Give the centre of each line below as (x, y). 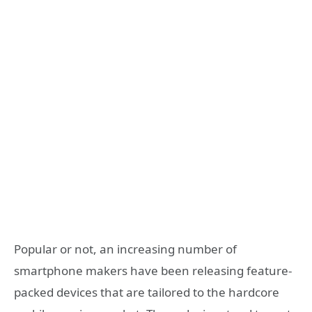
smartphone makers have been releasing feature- (153, 270)
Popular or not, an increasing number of (125, 249)
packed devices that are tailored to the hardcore (147, 292)
